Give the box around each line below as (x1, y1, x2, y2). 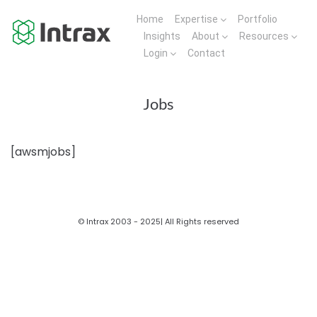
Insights (144, 30, 181, 42)
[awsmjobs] (11, 144, 76, 160)
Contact (188, 47, 226, 59)
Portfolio (238, 13, 278, 25)
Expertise (175, 13, 219, 25)
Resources (239, 30, 289, 42)
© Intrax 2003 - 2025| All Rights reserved (78, 216, 239, 227)
